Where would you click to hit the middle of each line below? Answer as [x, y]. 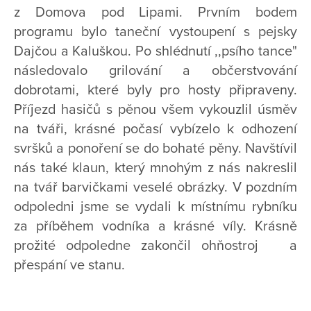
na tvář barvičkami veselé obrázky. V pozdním [155, 188]
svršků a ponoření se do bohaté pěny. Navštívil [155, 149]
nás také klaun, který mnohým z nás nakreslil [155, 168]
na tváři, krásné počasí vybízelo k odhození [155, 129]
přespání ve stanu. [69, 266]
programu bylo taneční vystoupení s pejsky [155, 32]
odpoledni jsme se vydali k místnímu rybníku [155, 207]
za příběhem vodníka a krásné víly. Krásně [155, 227]
